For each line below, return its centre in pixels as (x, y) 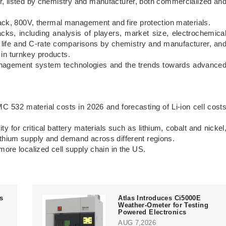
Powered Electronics (152, 212)
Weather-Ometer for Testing (163, 205)
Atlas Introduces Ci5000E (160, 198)
